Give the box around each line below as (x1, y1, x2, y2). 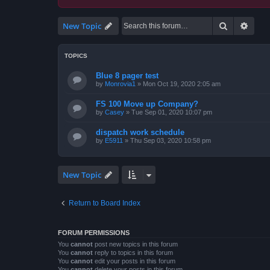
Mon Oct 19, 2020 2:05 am (143, 80, 221, 87)
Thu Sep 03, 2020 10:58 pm (130, 137, 211, 144)
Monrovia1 (105, 80, 136, 87)
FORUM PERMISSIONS (58, 229, 130, 236)
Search (228, 20, 253, 31)
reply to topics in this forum (93, 249, 173, 256)
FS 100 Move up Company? (96, 99, 198, 108)
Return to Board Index (69, 199, 140, 207)
